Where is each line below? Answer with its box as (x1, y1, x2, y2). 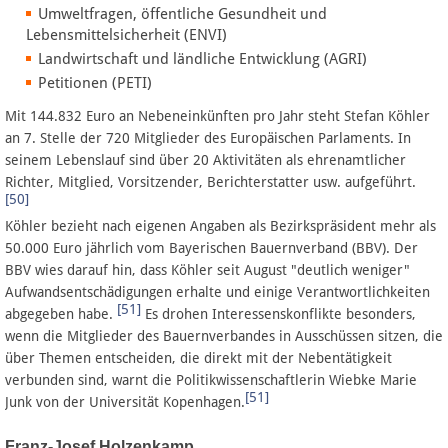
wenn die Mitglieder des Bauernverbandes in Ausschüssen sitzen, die (5, 328, 443, 345)
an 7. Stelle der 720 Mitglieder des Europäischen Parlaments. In (5, 130, 411, 147)
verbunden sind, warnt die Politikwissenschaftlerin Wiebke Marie (5, 372, 417, 389)
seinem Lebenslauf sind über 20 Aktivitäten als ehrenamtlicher (5, 152, 406, 169)
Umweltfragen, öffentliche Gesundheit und (38, 5, 327, 24)
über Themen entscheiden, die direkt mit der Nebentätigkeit (5, 350, 392, 367)
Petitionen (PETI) (38, 74, 152, 93)
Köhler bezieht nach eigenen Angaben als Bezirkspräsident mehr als (5, 218, 436, 235)
